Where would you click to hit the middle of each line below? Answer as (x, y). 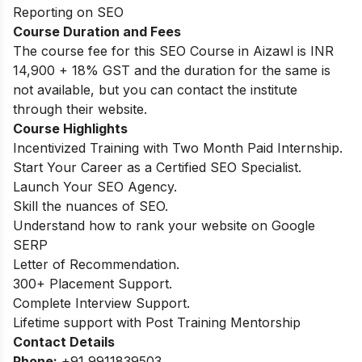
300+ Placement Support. (93, 283)
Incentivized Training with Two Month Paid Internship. (178, 147)
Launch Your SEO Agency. (95, 186)
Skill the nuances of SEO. (90, 206)
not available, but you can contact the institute (155, 89)
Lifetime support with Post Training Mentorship (157, 322)
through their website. (80, 109)
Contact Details (64, 341)
